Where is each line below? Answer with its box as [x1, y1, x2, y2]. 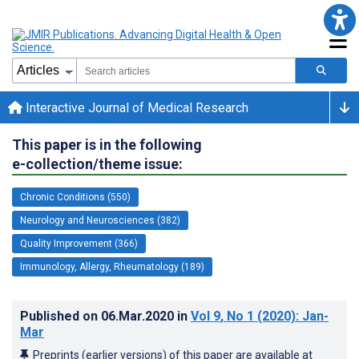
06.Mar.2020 [101, 308, 177, 324]
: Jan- [296, 308, 329, 324]
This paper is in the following [12, 135, 202, 153]
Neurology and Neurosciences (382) [20, 214, 180, 226]
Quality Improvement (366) [20, 237, 138, 249]
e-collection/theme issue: [12, 155, 183, 172]
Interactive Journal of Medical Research [22, 99, 248, 115]
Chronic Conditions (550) [20, 191, 131, 203]
